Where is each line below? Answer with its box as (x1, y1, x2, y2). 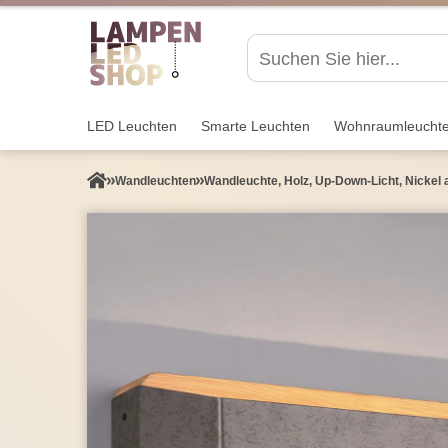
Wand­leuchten (115, 174, 196, 188)
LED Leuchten (87, 118, 177, 134)
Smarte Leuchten (201, 118, 310, 134)
